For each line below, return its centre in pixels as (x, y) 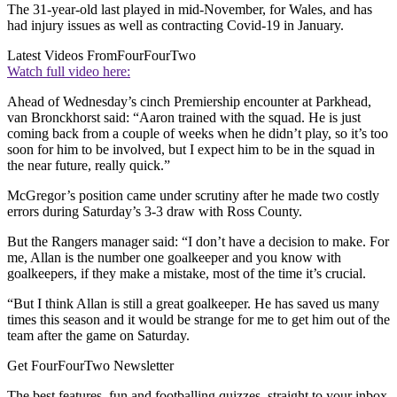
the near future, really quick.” (89, 166)
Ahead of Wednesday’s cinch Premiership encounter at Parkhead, (189, 102)
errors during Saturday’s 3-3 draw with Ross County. (155, 212)
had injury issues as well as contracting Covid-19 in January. (175, 26)
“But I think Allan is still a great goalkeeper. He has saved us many (193, 304)
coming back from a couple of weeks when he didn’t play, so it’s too (198, 134)
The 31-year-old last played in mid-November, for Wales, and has (190, 10)
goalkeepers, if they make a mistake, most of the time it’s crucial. (187, 274)
